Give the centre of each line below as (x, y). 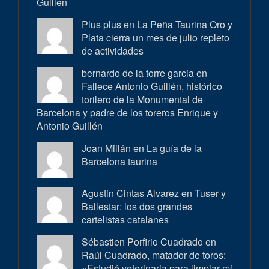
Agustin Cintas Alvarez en (138, 193)
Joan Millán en (114, 148)
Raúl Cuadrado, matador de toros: (154, 255)
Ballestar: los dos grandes (137, 207)
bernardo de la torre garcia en (144, 73)
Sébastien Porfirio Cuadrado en (149, 242)
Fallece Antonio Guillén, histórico (152, 86)
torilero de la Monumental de (142, 100)
